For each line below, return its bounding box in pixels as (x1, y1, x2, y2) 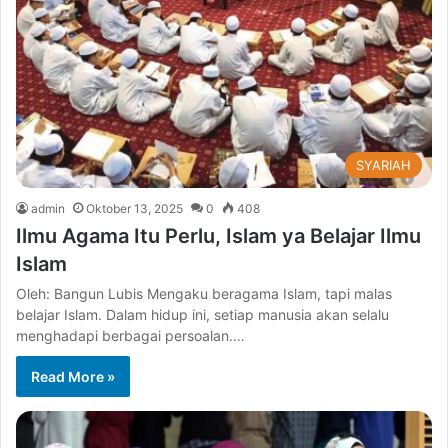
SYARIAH (356, 157, 411, 174)
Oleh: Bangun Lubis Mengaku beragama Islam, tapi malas (16, 285, 392, 303)
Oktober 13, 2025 (86, 201, 183, 217)
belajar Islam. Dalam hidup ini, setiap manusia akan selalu (16, 306, 389, 324)
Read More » (31, 368, 115, 386)
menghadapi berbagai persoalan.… (16, 327, 245, 345)
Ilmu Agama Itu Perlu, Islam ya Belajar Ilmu (16, 224, 421, 249)
